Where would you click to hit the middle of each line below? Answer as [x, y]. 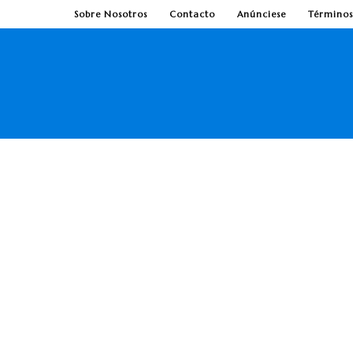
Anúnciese [262, 14]
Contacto [192, 14]
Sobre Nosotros [111, 14]
